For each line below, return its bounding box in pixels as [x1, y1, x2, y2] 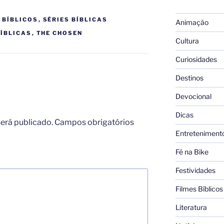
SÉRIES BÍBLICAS [42, 15, 108, 23]
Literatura [175, 202, 207, 211]
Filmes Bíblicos [175, 184, 223, 193]
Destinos [175, 73, 203, 82]
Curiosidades [175, 54, 217, 63]
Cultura [175, 36, 199, 45]
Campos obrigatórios [54, 117, 134, 127]
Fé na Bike [175, 147, 208, 156]
